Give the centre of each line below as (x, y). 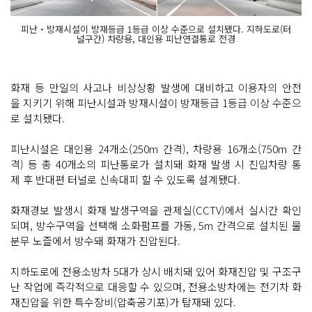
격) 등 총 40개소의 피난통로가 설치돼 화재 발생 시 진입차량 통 (156, 164)
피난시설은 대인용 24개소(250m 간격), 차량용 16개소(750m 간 (156, 149)
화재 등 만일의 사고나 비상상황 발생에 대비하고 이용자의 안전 (156, 88)
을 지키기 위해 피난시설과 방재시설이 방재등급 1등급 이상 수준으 (156, 103)
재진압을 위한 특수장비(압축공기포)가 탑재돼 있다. (123, 302)
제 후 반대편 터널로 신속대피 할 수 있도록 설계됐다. (125, 180)
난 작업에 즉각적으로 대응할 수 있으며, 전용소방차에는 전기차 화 (156, 287)
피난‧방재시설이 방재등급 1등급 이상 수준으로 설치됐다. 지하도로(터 (156, 29)
